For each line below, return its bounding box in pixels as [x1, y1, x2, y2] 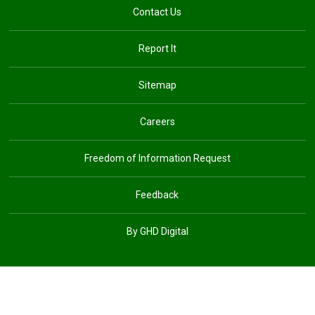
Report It [138, 42, 176, 54]
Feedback [136, 188, 179, 200]
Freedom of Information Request [84, 152, 231, 164]
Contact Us [133, 6, 182, 18]
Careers [139, 115, 175, 127]
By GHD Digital [126, 225, 188, 237]
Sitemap [138, 79, 176, 91]
